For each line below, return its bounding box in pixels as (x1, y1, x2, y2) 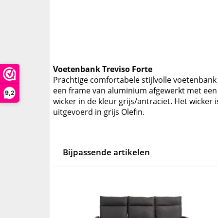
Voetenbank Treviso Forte (53, 64, 152, 75)
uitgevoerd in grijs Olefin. (53, 107, 145, 118)
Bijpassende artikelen (63, 146, 150, 158)
